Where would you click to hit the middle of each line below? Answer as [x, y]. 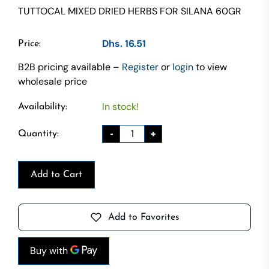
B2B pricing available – [70, 67]
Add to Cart [56, 174]
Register [140, 67]
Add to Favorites [144, 217]
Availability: [43, 107]
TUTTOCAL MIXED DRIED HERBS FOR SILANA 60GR [130, 11]
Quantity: [38, 134]
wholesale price [53, 81]
